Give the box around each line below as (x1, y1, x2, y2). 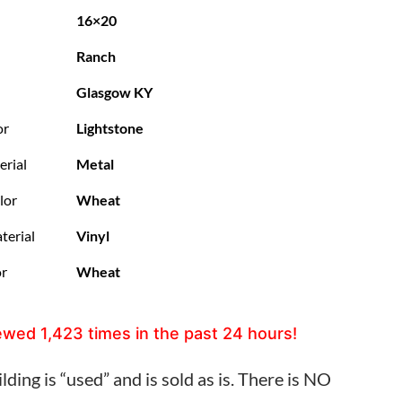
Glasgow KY (75, 83, 153, 100)
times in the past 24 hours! (87, 323, 297, 343)
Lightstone (75, 119, 144, 136)
